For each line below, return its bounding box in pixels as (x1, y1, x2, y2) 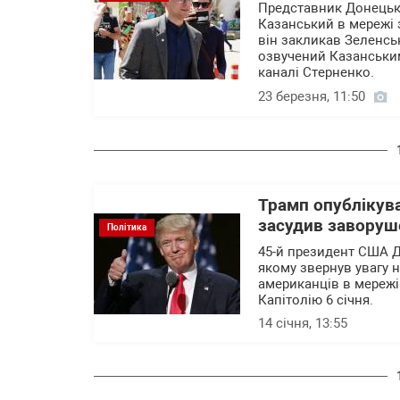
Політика (107, 221, 146, 232)
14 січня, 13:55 (258, 315, 347, 331)
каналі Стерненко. (258, 64, 374, 80)
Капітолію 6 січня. (258, 292, 373, 308)
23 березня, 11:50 (258, 88, 365, 104)
